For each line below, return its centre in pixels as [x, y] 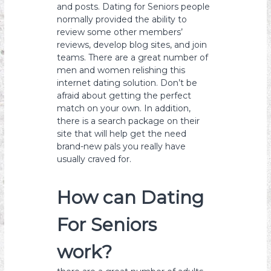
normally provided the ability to [122, 19]
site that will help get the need [122, 134]
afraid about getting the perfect [124, 96]
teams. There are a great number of [133, 57]
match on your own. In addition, [124, 108]
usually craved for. [94, 159]
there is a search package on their [129, 121]
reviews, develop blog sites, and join [132, 45]
